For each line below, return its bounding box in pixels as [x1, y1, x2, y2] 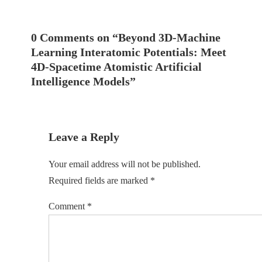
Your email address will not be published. [49, 159, 201, 170]
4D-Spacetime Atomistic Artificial [31, 60, 202, 74]
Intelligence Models [31, 75, 130, 88]
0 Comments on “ [31, 31, 118, 44]
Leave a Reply [49, 130, 119, 144]
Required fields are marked [49, 175, 150, 186]
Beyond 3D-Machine [118, 31, 220, 44]
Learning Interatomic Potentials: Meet [31, 46, 226, 59]
